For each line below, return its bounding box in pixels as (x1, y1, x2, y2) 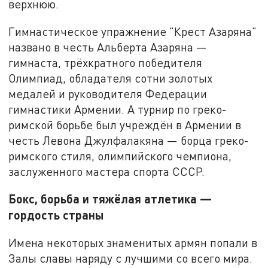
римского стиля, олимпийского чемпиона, (8, 148, 232, 163)
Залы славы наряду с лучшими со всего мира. (8, 251, 253, 265)
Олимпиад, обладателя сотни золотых (8, 71, 213, 85)
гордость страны (8, 208, 104, 223)
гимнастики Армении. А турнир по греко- (8, 102, 227, 116)
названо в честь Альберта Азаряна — (8, 39, 208, 54)
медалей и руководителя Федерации (8, 86, 208, 100)
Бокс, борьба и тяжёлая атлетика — (8, 191, 212, 206)
